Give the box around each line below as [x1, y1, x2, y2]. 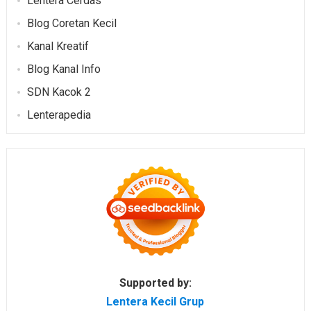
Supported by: [119, 276, 192, 289]
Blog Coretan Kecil [26, 16, 117, 30]
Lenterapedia [26, 108, 91, 121]
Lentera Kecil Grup [106, 294, 205, 308]
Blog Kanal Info [26, 62, 101, 76]
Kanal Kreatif [26, 39, 89, 53]
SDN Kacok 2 [26, 85, 91, 99]
